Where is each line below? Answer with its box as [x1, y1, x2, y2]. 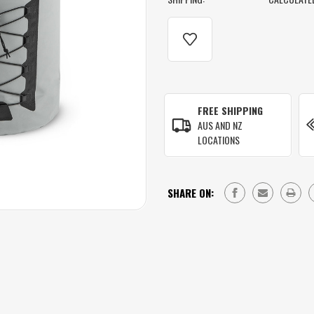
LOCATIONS [198, 132, 240, 148]
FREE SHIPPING [198, 103, 264, 118]
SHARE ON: [168, 185, 214, 201]
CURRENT [168, 20, 203, 36]
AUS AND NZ [198, 118, 243, 133]
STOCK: [168, 35, 196, 50]
